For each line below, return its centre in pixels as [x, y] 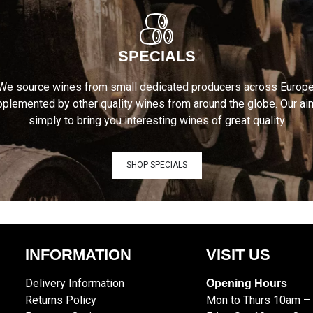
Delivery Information [75, 283]
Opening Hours [248, 283]
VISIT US [238, 255]
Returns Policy [61, 300]
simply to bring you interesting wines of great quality [156, 120]
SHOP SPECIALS [156, 165]
